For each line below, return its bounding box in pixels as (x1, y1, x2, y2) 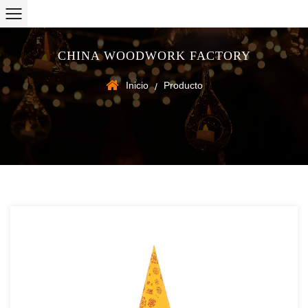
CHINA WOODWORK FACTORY (57, 49, 251, 63)
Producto (163, 80, 203, 91)
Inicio (125, 80, 148, 91)
